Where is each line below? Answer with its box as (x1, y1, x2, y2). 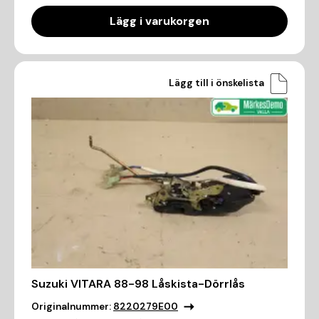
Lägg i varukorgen (110, 13, 209, 28)
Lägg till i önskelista (169, 77, 264, 90)
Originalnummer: (31, 300, 111, 313)
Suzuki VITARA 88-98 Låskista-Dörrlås (31, 276, 245, 292)
